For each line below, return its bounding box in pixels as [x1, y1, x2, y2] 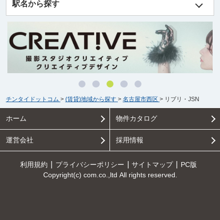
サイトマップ [132, 160, 173, 168]
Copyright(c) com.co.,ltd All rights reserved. [43, 170, 177, 179]
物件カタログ [115, 114, 157, 122]
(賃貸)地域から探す [65, 96, 116, 103]
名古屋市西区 [122, 96, 158, 103]
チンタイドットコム [5, 96, 59, 103]
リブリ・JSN [164, 96, 199, 103]
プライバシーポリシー [55, 160, 124, 168]
